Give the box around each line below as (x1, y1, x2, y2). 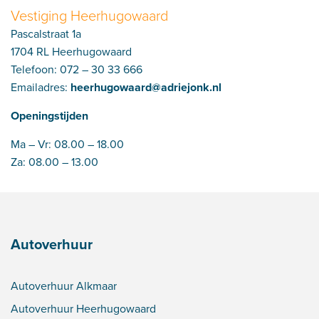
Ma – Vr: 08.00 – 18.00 (11, 136, 124, 152)
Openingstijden (11, 108, 88, 124)
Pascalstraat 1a (11, 26, 81, 42)
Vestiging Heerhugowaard (11, 5, 168, 26)
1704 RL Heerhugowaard (11, 43, 132, 60)
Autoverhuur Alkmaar (11, 278, 117, 294)
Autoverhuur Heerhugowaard (11, 300, 156, 317)
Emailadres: (11, 79, 70, 95)
